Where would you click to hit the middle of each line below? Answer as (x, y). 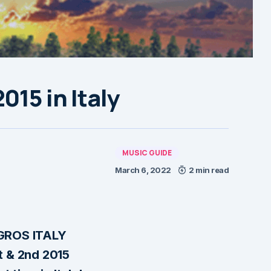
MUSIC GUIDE (147, 152)
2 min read (209, 170)
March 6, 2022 (143, 170)
